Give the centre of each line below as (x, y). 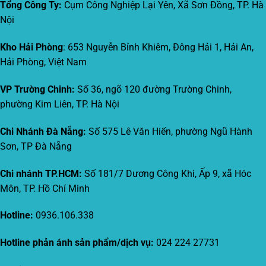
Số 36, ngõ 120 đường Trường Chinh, (153, 90)
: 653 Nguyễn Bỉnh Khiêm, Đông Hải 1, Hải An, (158, 47)
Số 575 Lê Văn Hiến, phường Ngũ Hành (169, 131)
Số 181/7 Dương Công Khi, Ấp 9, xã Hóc (167, 173)
